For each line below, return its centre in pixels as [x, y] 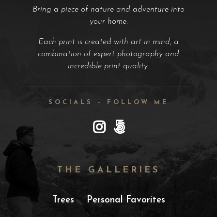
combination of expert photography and [108, 54]
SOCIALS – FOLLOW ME [108, 102]
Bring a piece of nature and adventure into [108, 9]
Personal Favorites [126, 200]
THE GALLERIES [108, 170]
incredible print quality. [108, 66]
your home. [108, 21]
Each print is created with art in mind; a [108, 42]
